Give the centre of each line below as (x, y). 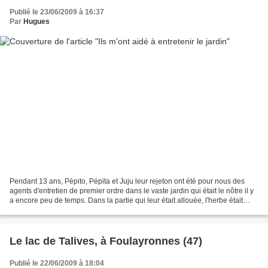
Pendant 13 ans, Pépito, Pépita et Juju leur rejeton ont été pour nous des (127, 182)
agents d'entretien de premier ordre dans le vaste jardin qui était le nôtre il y (132, 191)
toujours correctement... (48, 210)
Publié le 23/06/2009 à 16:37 (57, 12)
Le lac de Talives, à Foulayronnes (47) (106, 241)
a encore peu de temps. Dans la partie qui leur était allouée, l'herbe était (126, 201)
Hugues (36, 21)
